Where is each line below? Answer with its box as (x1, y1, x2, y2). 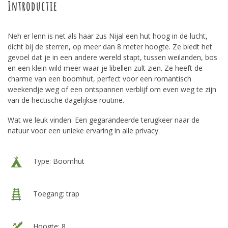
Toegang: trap (31, 188, 79, 198)
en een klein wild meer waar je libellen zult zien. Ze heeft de (8, 63, 203, 73)
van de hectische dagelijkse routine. (8, 95, 124, 105)
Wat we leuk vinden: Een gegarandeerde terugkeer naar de (8, 115, 199, 125)
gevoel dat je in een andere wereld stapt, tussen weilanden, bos (8, 52, 217, 62)
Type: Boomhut (31, 156, 84, 166)
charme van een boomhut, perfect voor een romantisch (8, 74, 191, 83)
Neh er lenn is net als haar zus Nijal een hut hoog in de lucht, (8, 31, 208, 41)
